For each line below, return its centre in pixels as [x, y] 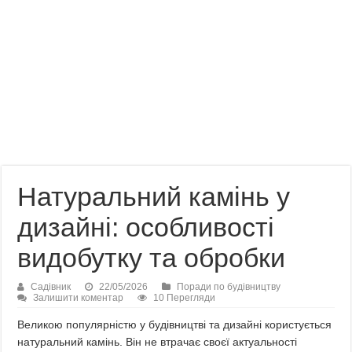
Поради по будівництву [229, 287]
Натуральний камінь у [154, 196]
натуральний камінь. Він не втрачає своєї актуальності [158, 342]
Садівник [51, 287]
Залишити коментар [79, 298]
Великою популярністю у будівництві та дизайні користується [175, 324]
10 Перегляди [185, 298]
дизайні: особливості [146, 227]
